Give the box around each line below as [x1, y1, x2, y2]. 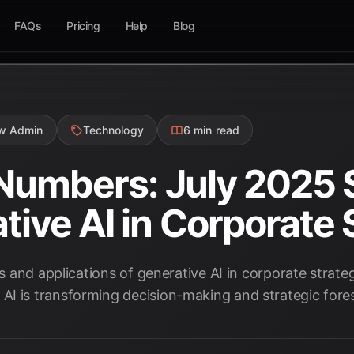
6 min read [183, 123, 240, 137]
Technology [82, 123, 144, 137]
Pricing [66, 19, 100, 32]
